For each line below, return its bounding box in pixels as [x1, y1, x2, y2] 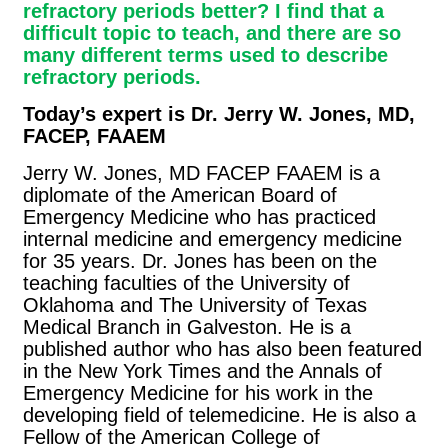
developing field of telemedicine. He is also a [23, 403, 416, 426]
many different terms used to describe [23, 43, 388, 66]
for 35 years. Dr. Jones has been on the [23, 249, 377, 272]
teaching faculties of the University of [23, 271, 350, 294]
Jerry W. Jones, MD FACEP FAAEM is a [23, 161, 380, 184]
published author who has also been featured [23, 337, 422, 360]
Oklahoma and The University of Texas [23, 293, 367, 316]
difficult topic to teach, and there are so [23, 21, 401, 44]
